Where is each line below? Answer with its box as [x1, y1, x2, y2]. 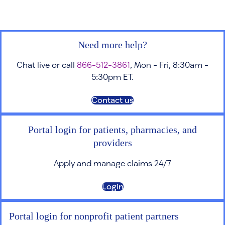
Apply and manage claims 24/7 [54, 158, 171, 168]
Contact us [91, 94, 134, 104]
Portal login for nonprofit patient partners [9, 210, 179, 221]
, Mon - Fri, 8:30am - [130, 59, 208, 69]
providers [93, 137, 132, 148]
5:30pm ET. [91, 71, 134, 81]
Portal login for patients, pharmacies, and [28, 124, 197, 135]
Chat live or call [17, 59, 77, 69]
